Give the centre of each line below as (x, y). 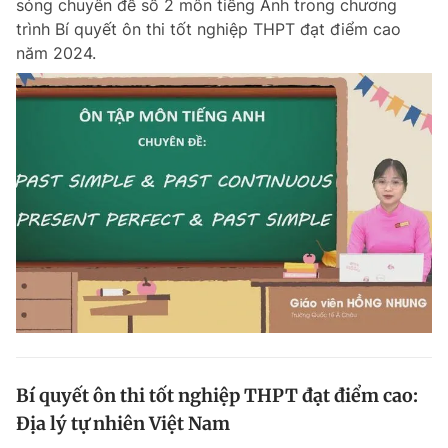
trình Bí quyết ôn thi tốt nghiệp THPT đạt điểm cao (208, 29)
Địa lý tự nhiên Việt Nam (123, 423)
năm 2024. (56, 53)
